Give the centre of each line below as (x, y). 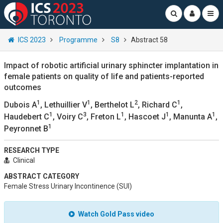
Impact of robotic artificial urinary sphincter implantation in (111, 65)
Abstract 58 (149, 40)
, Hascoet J (145, 117)
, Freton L (104, 117)
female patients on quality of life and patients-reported (104, 76)
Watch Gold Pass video (116, 214)
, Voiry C (68, 117)
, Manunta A (191, 117)
